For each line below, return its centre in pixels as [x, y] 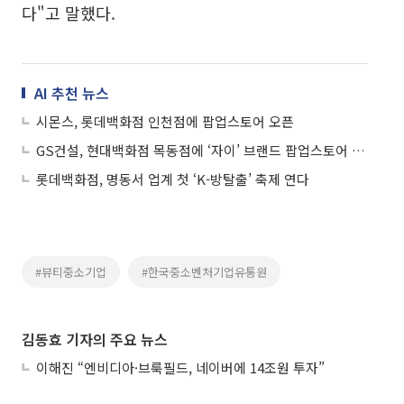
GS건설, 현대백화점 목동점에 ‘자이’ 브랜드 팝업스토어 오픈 [358, 150]
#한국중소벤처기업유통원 [204, 272]
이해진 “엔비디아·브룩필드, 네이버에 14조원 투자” [180, 367]
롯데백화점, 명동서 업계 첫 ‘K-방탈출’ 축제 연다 [173, 179]
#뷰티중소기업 [71, 272]
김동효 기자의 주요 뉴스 [95, 339]
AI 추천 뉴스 [72, 93]
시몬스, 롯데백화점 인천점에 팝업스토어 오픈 [165, 121]
